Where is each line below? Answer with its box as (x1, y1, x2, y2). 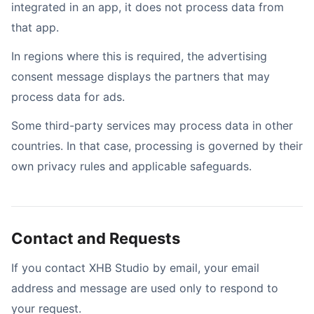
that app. (11, 20, 59, 34)
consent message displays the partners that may (11, 69, 270, 83)
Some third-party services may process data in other (11, 118, 293, 132)
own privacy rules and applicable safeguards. (11, 159, 252, 173)
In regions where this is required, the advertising (11, 49, 267, 63)
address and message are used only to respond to (11, 281, 278, 295)
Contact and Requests (11, 229, 180, 247)
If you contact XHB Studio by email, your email (11, 261, 259, 275)
